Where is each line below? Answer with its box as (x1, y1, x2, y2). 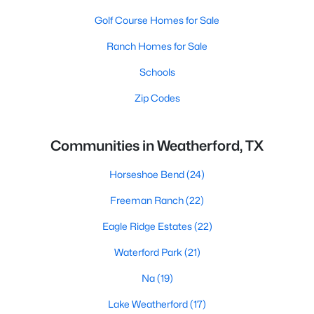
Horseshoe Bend (109, 168, 186, 180)
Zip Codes (134, 92, 180, 104)
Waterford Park (114, 246, 184, 258)
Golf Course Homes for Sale (95, 14, 219, 26)
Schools (139, 66, 175, 78)
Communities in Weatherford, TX (50, 137, 264, 154)
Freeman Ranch (110, 194, 186, 206)
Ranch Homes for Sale (107, 40, 207, 52)
